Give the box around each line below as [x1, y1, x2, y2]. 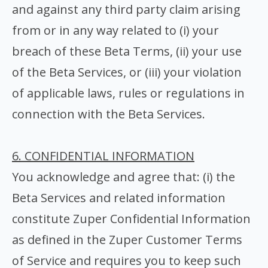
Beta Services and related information [12, 190, 226, 206]
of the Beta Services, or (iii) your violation [12, 64, 242, 80]
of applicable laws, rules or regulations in [12, 85, 245, 101]
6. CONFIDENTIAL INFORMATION [12, 148, 194, 164]
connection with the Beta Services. [12, 106, 205, 122]
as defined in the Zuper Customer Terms [12, 232, 242, 248]
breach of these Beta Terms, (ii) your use [12, 43, 242, 59]
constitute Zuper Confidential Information [12, 211, 251, 227]
